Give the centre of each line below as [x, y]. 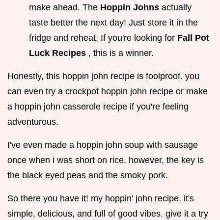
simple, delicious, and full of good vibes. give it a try [108, 213]
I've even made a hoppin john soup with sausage [103, 145]
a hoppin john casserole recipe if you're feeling [98, 106]
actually [177, 7]
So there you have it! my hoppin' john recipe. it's [101, 198]
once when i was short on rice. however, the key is [106, 160]
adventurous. [33, 122]
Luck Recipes [59, 53]
